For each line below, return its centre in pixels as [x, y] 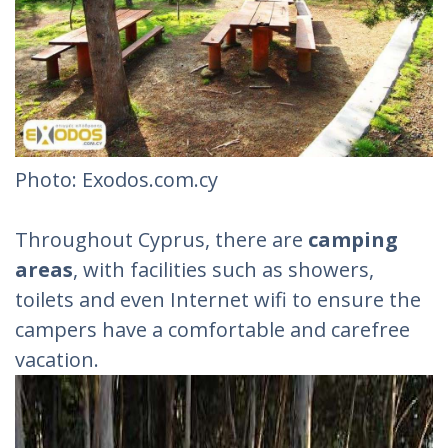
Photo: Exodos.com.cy [116, 179]
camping [350, 239]
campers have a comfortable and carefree [212, 329]
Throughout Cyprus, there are [159, 239]
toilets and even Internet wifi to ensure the [218, 299]
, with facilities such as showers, [223, 269]
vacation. [57, 359]
